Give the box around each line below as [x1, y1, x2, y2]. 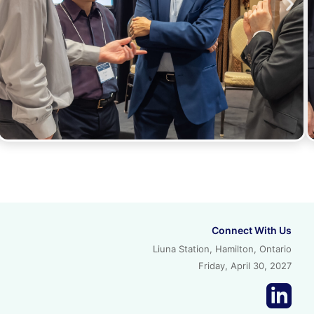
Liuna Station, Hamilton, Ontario [153, 243, 292, 255]
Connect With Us [212, 224, 292, 237]
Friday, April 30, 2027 [198, 260, 292, 272]
